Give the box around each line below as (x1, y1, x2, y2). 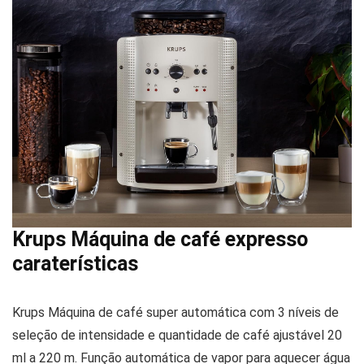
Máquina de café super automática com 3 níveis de (48, 305, 339, 321)
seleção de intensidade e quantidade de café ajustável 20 (12, 327, 342, 344)
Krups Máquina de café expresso (12, 227, 308, 252)
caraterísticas (12, 252, 138, 276)
